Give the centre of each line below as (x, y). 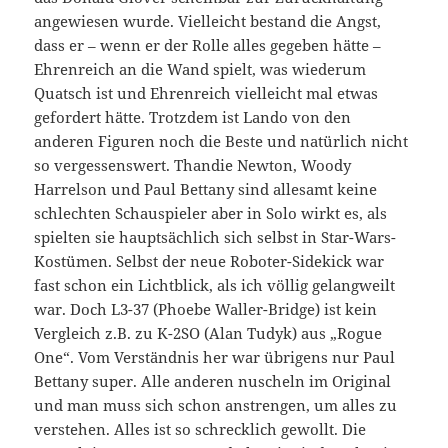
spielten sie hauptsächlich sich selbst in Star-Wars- (215, 236)
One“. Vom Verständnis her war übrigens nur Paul (215, 356)
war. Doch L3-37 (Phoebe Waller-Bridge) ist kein (206, 308)
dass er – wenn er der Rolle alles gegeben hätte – (208, 44)
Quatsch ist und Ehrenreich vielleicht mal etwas (206, 92)
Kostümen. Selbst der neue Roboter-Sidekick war (209, 260)
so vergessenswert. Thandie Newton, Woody (193, 164)
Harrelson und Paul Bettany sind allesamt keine (206, 188)
